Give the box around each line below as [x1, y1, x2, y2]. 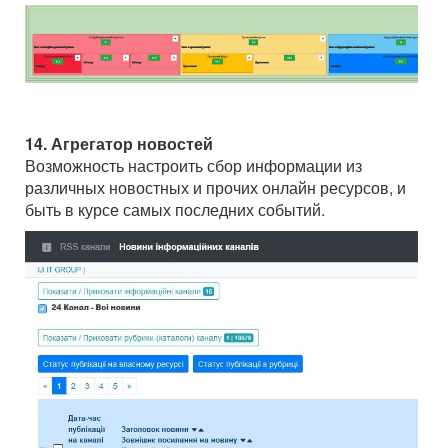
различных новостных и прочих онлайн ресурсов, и [25, 176, 406, 200]
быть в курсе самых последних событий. [25, 198, 325, 222]
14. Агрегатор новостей [25, 132, 213, 156]
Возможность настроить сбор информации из [25, 154, 362, 178]
